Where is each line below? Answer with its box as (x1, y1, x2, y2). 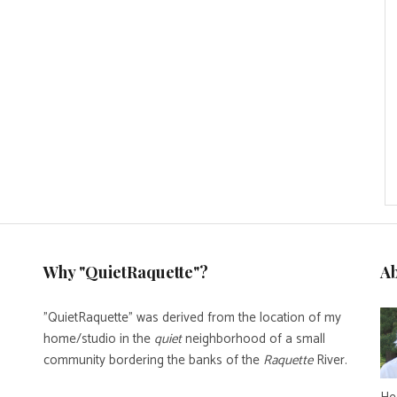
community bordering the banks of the (43, 348, 263, 371)
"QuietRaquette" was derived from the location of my (43, 306, 341, 329)
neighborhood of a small (182, 327, 325, 350)
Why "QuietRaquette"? (43, 261, 208, 283)
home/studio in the (43, 327, 154, 350)
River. (313, 348, 347, 371)
